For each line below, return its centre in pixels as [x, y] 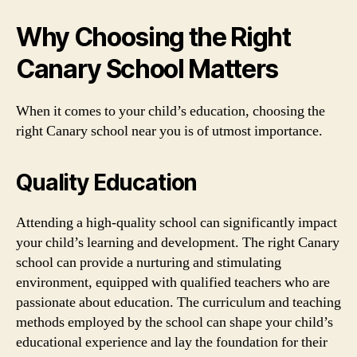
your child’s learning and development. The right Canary [178, 242]
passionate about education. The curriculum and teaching [178, 302]
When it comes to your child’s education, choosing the [171, 111]
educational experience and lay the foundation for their [172, 342]
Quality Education [107, 182]
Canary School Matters [147, 69]
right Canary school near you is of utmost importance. [169, 131]
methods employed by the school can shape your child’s [175, 322]
